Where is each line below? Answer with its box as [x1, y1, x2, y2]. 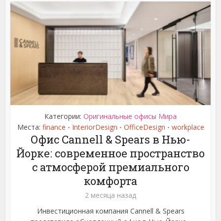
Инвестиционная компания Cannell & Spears [37, 206, 184, 216]
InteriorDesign [72, 122, 117, 132]
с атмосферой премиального [32, 160, 189, 175]
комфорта [84, 174, 137, 188]
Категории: [44, 111, 83, 121]
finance [42, 122, 66, 132]
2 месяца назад [85, 190, 136, 200]
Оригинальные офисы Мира [83, 111, 177, 121]
